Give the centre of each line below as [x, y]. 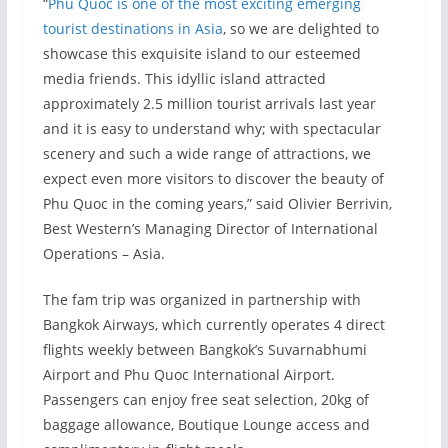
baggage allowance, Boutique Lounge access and [206, 424]
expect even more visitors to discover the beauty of [213, 178]
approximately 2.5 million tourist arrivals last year [209, 103]
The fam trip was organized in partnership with [201, 299]
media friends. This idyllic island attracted [184, 78]
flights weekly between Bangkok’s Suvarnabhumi [204, 349]
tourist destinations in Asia [132, 28]
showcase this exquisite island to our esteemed [201, 53]
